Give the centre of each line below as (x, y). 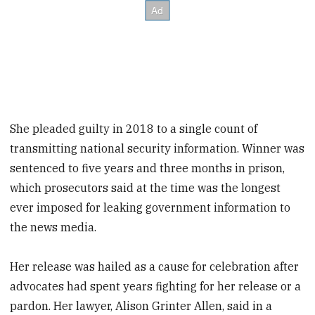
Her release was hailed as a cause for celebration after (155, 267)
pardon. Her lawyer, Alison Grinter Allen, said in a (141, 306)
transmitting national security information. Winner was (157, 148)
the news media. (53, 227)
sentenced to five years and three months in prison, (148, 168)
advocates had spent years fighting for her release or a (156, 287)
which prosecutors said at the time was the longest (146, 187)
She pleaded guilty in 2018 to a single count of (134, 128)
